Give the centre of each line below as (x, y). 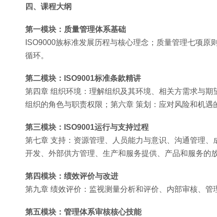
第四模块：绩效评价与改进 (72, 176)
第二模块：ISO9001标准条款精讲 (83, 78)
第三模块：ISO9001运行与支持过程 (87, 127)
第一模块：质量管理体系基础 (76, 29)
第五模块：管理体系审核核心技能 (83, 212)
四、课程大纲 (48, 7)
